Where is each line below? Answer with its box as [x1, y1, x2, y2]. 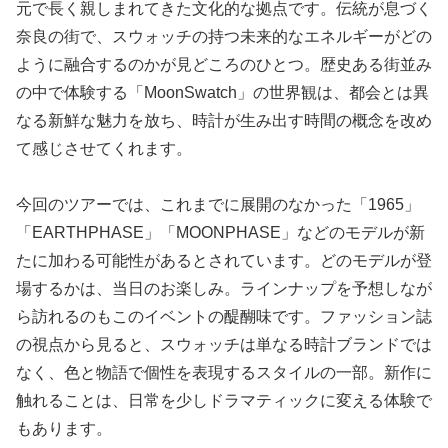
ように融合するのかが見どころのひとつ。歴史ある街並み [16, 56, 432, 74]
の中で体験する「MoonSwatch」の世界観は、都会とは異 [16, 84, 429, 102]
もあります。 [16, 420, 112, 438]
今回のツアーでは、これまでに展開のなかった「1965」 [16, 196, 420, 214]
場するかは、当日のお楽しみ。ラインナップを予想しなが [16, 280, 432, 298]
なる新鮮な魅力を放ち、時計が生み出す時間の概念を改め [16, 112, 432, 130]
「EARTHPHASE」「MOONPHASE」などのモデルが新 [16, 224, 425, 242]
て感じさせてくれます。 [16, 140, 192, 158]
